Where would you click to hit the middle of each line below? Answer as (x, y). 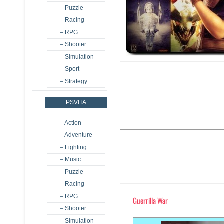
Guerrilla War (150, 201)
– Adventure (76, 135)
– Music (70, 159)
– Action (70, 123)
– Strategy (73, 81)
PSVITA (76, 102)
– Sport (69, 69)
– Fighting (73, 147)
